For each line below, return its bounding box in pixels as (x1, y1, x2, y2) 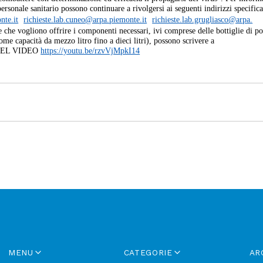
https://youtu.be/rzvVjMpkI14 (41, 46, 140, 56)
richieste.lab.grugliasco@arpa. (152, 15, 253, 25)
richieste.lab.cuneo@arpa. (23, 15, 110, 25)
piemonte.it (109, 15, 147, 25)
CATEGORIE (123, 248, 173, 258)
